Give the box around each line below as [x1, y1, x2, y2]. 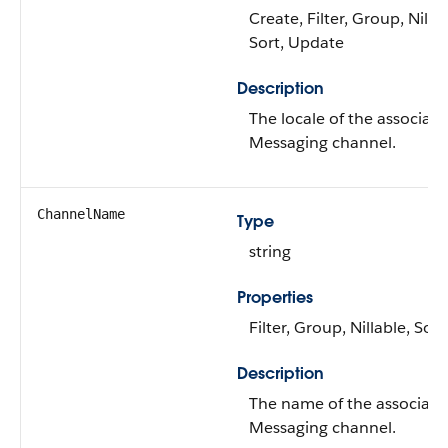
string [249, 241, 291, 262]
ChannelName [37, 206, 125, 222]
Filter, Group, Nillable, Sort [249, 317, 445, 338]
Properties [237, 287, 313, 308]
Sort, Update [249, 32, 344, 53]
